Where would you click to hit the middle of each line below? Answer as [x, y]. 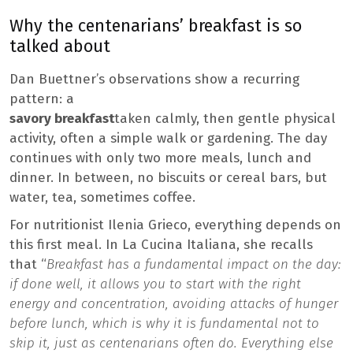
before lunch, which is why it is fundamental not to [164, 323]
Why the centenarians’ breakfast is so [156, 26]
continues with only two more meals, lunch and [160, 158]
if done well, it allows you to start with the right [155, 284]
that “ [28, 264]
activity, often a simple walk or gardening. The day [168, 138]
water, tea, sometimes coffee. [102, 197]
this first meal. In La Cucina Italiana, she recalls [161, 244]
